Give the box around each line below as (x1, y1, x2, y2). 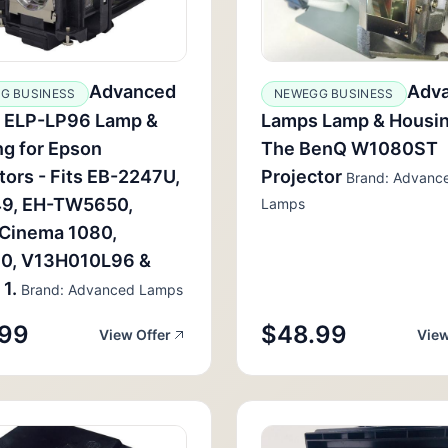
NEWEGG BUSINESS (274, 86, 394, 101)
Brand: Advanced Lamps (17, 281, 183, 298)
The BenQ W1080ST (261, 138, 438, 159)
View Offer (99, 326, 171, 343)
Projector (261, 166, 342, 187)
